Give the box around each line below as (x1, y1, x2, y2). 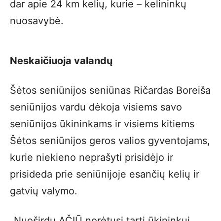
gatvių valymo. (10, 185, 77, 197)
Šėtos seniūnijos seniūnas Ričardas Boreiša (10, 84, 211, 96)
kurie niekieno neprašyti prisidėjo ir (10, 151, 173, 163)
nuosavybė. (10, 15, 64, 27)
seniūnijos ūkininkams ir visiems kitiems (10, 118, 194, 130)
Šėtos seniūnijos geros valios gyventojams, (10, 135, 210, 147)
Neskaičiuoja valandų (10, 55, 112, 67)
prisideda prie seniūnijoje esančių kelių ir (10, 168, 199, 180)
